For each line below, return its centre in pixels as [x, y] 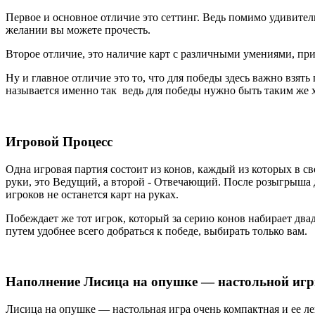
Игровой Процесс [59, 141]
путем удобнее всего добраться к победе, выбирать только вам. [156, 231]
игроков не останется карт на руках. [92, 194]
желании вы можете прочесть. [78, 30]
